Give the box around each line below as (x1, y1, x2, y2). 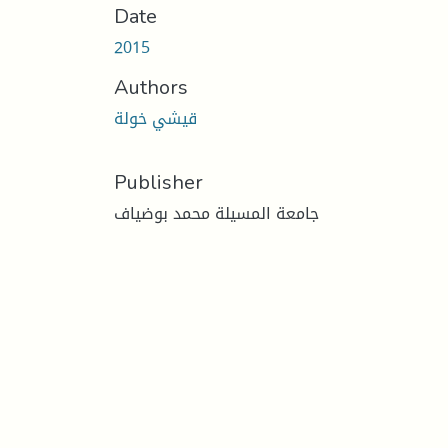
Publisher (114, 162, 203, 201)
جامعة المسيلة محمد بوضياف (114, 197, 319, 229)
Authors (114, 67, 188, 106)
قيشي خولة (114, 102, 197, 134)
